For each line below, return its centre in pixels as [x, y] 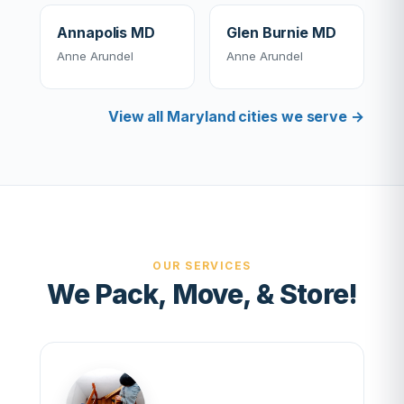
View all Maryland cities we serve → [236, 116]
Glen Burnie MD [281, 32]
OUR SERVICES [202, 266]
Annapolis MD [106, 32]
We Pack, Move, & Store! [202, 294]
